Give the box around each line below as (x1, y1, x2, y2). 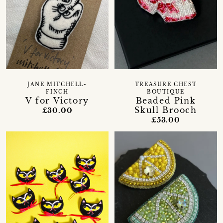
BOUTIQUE (147, 89, 185, 96)
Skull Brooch (134, 105, 197, 115)
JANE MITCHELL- (27, 82, 87, 88)
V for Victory (25, 96, 89, 106)
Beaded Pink (135, 96, 196, 106)
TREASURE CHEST (134, 82, 197, 88)
